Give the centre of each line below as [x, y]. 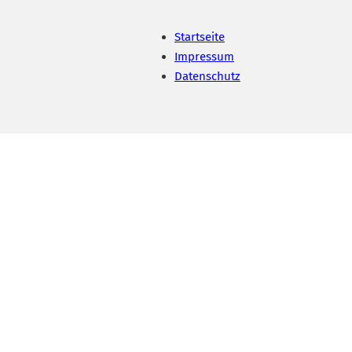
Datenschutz [207, 76]
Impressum [204, 57]
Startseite [200, 37]
